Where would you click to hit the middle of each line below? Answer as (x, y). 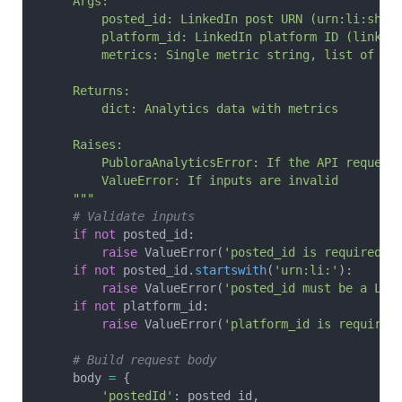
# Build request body (130, 360)
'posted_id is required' (306, 252)
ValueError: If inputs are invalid (191, 180)
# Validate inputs (119, 216)
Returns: (87, 91)
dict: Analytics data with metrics (191, 109)
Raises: (83, 144)
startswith (231, 270)
